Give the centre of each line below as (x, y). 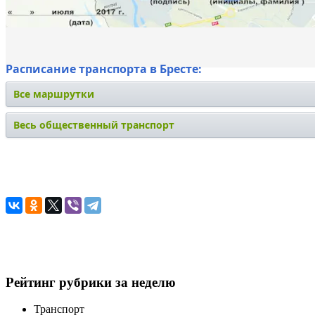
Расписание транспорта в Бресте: (104, 69)
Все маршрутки (54, 94)
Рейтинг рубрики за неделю (91, 282)
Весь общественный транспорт (94, 124)
